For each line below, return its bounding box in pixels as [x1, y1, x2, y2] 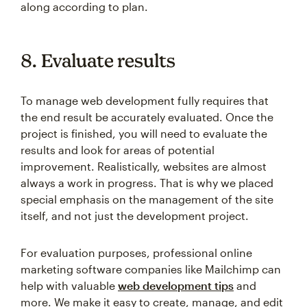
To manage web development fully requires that [21, 94, 269, 107]
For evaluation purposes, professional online [21, 246, 252, 259]
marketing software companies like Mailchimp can [21, 262, 281, 275]
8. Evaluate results [21, 49, 175, 71]
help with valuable [21, 279, 118, 292]
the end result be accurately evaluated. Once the [21, 110, 273, 123]
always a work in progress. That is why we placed [21, 176, 273, 189]
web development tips [118, 279, 234, 292]
